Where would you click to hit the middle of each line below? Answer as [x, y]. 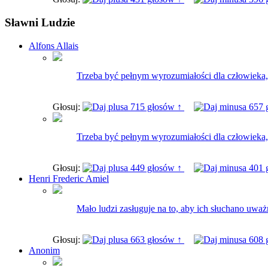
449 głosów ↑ [156, 167]
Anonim [44, 250]
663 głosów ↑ [156, 239]
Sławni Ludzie [40, 23]
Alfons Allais [54, 45]
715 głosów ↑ [156, 106]
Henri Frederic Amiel [69, 178]
